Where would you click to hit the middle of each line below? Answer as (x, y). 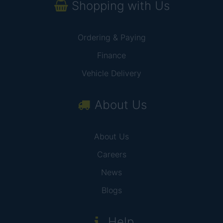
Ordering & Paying (111, 37)
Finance (111, 55)
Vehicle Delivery (111, 73)
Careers (111, 154)
